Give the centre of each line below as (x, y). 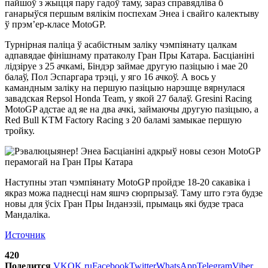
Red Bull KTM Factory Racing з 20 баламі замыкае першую (123, 120)
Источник (25, 234)
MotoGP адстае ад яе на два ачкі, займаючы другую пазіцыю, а (132, 109)
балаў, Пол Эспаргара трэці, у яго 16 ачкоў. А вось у (110, 77)
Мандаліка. (28, 214)
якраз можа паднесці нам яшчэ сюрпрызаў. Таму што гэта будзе (134, 193)
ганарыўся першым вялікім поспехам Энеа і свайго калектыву (132, 13)
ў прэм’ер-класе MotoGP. (55, 24)
